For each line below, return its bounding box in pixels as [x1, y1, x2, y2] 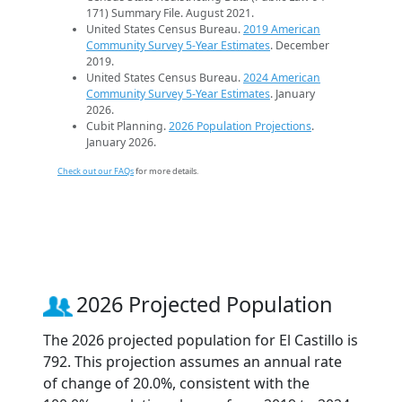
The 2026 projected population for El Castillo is [43, 330, 358, 351]
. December [270, 38, 329, 54]
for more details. [134, 165, 198, 178]
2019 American [243, 22, 320, 38]
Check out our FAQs [57, 165, 134, 178]
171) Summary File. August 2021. [86, 5, 254, 22]
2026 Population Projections [169, 118, 311, 135]
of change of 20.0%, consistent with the [43, 373, 310, 394]
